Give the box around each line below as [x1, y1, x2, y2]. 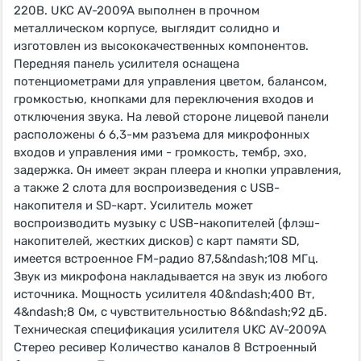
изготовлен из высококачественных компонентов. [14, 39, 309, 53]
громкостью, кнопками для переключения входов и [14, 92, 313, 106]
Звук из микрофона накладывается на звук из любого [14, 269, 328, 284]
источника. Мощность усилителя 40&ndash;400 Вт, [14, 287, 315, 301]
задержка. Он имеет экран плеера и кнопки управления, [14, 163, 342, 177]
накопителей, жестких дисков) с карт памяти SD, [14, 234, 300, 248]
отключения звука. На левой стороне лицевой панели [14, 110, 329, 124]
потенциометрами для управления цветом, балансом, [14, 74, 327, 89]
